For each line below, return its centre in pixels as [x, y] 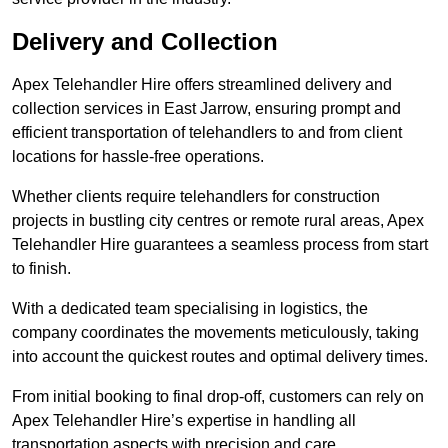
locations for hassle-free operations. [138, 157]
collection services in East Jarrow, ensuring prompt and [206, 109]
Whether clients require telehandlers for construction [196, 197]
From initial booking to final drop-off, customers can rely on [218, 397]
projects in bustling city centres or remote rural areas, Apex [218, 221]
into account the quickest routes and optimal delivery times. [220, 357]
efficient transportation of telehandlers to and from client [207, 133]
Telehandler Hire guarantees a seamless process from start [220, 245]
